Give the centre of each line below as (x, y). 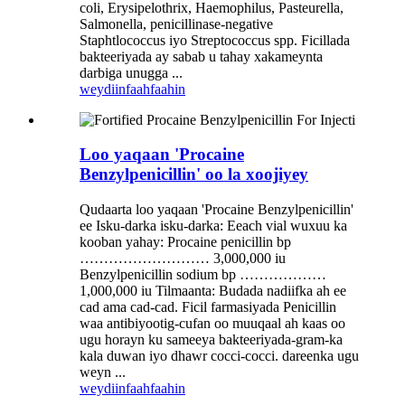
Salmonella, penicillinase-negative (176, 24)
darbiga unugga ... (131, 72)
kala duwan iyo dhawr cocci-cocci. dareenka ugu (219, 356)
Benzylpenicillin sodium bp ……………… (203, 275)
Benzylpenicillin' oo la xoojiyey (194, 174)
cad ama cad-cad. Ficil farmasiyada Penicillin (208, 307)
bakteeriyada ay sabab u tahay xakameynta (201, 56)
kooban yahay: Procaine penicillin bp (185, 242)
